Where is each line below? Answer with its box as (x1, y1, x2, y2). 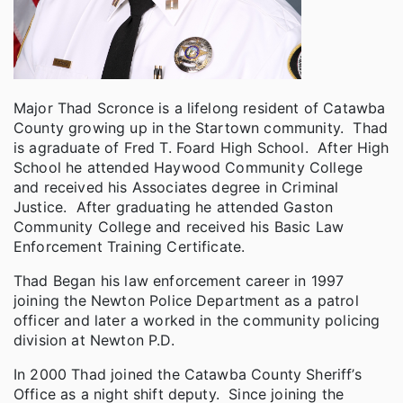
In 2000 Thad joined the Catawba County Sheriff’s (13, 364, 362, 383)
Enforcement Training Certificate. (13, 237, 246, 255)
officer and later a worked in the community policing (13, 310, 381, 329)
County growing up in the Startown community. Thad (13, 118, 389, 137)
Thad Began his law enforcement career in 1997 (13, 271, 345, 290)
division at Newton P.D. (13, 330, 184, 349)
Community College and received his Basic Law (13, 217, 345, 236)
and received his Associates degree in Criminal (13, 177, 339, 196)
